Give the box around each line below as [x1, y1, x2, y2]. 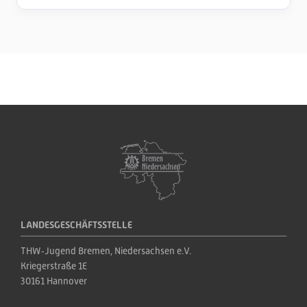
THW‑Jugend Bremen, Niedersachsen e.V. [21, 245, 191, 256]
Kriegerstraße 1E [21, 260, 87, 271]
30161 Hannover [21, 275, 87, 286]
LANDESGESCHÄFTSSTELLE [21, 219, 132, 230]
